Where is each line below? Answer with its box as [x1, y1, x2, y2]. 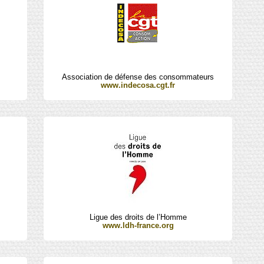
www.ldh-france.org [102, 221, 174, 230]
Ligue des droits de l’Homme [89, 213, 187, 222]
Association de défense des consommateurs [62, 72, 214, 82]
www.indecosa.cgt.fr [101, 81, 176, 90]
